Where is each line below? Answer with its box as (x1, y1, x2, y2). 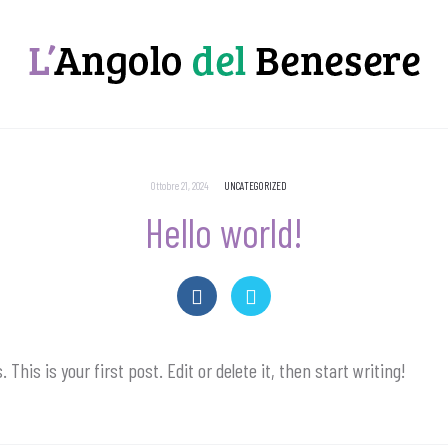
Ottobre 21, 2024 (151, 179, 209, 192)
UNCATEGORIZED (224, 179, 287, 192)
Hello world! (145, 208, 303, 256)
